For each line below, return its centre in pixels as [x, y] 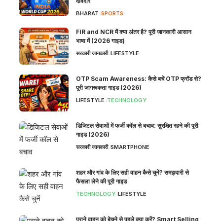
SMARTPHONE [130, 147]
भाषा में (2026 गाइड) [100, 40]
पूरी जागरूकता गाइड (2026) [109, 87]
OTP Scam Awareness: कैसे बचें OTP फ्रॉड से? [139, 78]
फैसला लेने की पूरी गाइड [101, 181]
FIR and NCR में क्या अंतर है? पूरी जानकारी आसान [134, 32]
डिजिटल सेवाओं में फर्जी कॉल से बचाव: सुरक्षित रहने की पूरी [137, 125]
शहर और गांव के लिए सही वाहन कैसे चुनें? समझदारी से [132, 172]
